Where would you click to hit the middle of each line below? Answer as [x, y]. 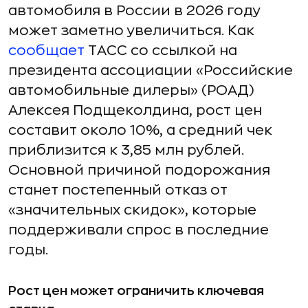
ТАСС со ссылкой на [161, 51]
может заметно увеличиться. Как [131, 31]
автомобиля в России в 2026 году [134, 11]
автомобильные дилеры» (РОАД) [131, 90]
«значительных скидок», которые [132, 210]
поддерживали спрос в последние [139, 230]
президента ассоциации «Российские [151, 70]
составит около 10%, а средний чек [140, 130]
